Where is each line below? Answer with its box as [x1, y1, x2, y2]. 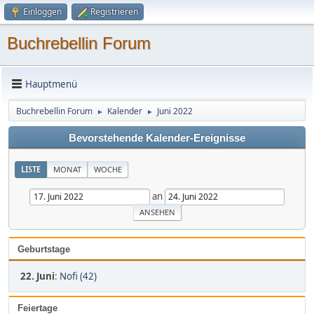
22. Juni [20, 269, 55, 282]
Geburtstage [18, 243, 70, 254]
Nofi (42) [60, 269, 97, 282]
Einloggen [23, 6, 62, 18]
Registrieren [90, 6, 138, 18]
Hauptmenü [25, 77, 77, 90]
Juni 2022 [157, 105, 193, 117]
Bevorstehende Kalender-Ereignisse [69, 132, 245, 144]
